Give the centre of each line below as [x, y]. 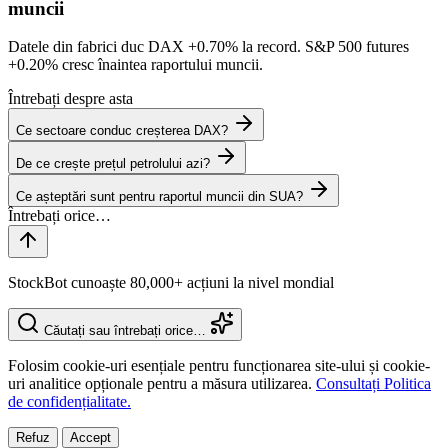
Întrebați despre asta [70, 99]
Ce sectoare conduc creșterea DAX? [122, 131]
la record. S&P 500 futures [323, 47]
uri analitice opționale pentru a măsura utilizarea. [162, 384]
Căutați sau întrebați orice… [125, 331]
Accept [90, 438]
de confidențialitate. [69, 402]
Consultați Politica [373, 384]
